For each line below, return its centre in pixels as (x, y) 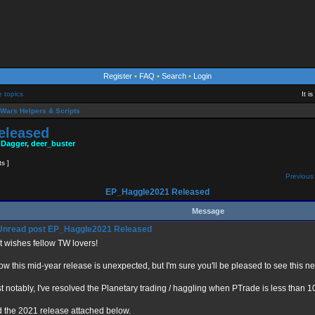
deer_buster (53, 143)
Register (118, 76)
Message (208, 211)
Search (174, 76)
